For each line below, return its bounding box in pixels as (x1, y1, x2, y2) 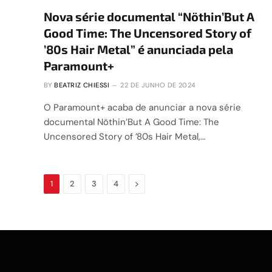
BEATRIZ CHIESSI (54, 80, 109, 89)
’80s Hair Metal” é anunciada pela (44, 41, 233, 56)
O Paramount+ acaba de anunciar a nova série (44, 101, 241, 114)
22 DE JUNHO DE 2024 (120, 80, 196, 89)
